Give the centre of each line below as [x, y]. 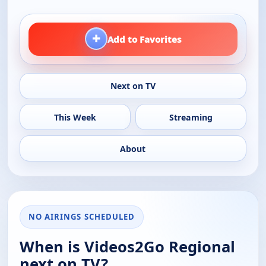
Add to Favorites [144, 39]
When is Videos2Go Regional [127, 247]
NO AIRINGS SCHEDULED [82, 217]
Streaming [191, 117]
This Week [75, 117]
